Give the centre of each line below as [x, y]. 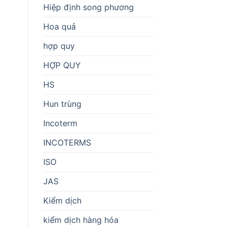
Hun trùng [62, 104]
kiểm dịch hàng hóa [81, 220]
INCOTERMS [67, 142]
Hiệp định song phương [88, 7]
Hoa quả [59, 26]
